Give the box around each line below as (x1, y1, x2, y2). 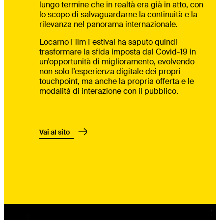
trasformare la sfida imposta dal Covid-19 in (39, 47, 196, 57)
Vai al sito (39, 128, 70, 137)
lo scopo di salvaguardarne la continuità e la (39, 9, 197, 20)
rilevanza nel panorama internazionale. (39, 19, 178, 30)
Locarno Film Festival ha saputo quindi (39, 37, 177, 48)
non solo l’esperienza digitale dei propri (39, 66, 181, 77)
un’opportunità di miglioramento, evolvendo (39, 56, 194, 67)
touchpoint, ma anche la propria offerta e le (39, 76, 194, 87)
